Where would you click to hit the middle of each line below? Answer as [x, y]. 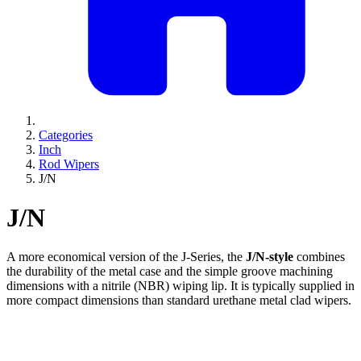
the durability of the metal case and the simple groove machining [170, 272]
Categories [66, 135]
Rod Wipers [69, 164]
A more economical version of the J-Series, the [126, 257]
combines [319, 257]
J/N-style [270, 257]
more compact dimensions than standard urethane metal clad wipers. [179, 301]
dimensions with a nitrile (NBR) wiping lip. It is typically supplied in [180, 286]
